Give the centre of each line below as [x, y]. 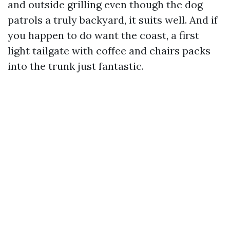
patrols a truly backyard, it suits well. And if [113, 20]
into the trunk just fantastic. [76, 66]
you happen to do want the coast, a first [103, 35]
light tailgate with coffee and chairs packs [109, 51]
